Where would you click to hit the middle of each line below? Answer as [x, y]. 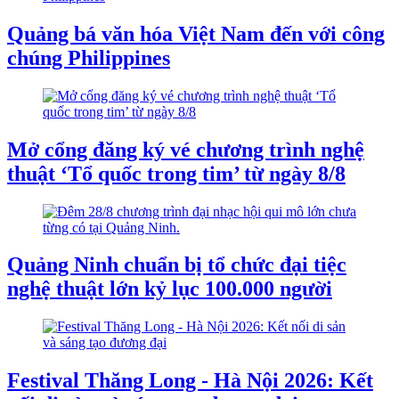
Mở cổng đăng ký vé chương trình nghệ [186, 149]
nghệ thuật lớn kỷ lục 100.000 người [170, 289]
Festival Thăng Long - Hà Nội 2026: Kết [190, 381]
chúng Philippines [89, 57]
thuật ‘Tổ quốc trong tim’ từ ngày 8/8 [176, 173]
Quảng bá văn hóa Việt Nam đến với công [196, 33]
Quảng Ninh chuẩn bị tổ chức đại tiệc [177, 265]
